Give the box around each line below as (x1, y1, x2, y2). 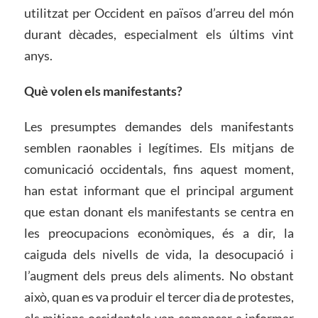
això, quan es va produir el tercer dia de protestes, (23, 288, 295, 305)
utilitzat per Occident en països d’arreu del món (23, 5, 295, 21)
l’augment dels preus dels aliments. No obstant (23, 267, 295, 283)
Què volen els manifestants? (23, 83, 182, 99)
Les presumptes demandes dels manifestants (23, 118, 295, 134)
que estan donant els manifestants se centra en (23, 203, 295, 219)
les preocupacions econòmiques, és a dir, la (23, 224, 295, 241)
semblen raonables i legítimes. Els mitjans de (23, 139, 295, 155)
